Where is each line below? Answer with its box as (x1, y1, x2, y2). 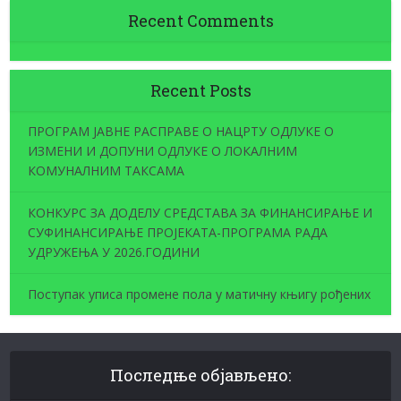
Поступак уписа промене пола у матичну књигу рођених (28, 286, 371, 303)
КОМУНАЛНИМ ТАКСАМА (28, 162, 185, 180)
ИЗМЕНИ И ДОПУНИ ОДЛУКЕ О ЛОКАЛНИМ (28, 142, 298, 160)
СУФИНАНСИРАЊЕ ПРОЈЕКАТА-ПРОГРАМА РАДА (28, 224, 328, 242)
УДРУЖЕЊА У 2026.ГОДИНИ (28, 243, 200, 261)
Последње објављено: (110, 364, 291, 387)
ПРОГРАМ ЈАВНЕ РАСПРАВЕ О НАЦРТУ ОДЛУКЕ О (28, 123, 335, 141)
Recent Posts (149, 80, 252, 102)
